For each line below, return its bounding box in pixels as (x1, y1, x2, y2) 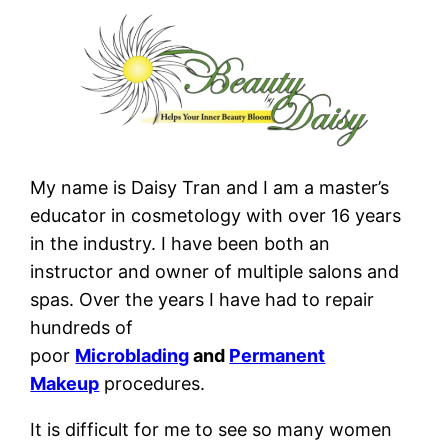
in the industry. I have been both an (30, 232, 331, 254)
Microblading (75, 344, 190, 366)
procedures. (99, 372, 206, 394)
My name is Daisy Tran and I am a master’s (30, 176, 390, 198)
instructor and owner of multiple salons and (30, 260, 400, 282)
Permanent (229, 344, 326, 366)
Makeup (30, 372, 100, 394)
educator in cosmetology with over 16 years (30, 204, 402, 226)
